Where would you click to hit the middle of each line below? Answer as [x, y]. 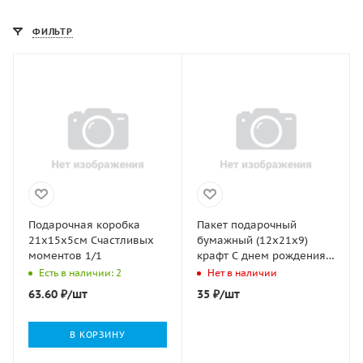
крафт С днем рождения [261, 255]
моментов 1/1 [65, 255]
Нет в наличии [242, 272]
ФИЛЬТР [53, 32]
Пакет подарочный [246, 224]
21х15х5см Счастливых [91, 240]
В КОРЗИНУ [98, 334]
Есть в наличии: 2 [80, 272]
